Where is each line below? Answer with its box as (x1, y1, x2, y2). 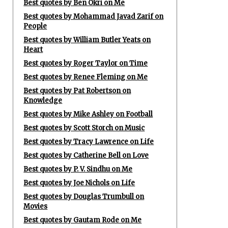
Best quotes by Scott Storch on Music (23, 124, 145, 132)
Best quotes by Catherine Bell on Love (23, 151, 149, 160)
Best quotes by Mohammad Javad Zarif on (23, 12, 164, 21)
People (23, 22, 47, 31)
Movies (23, 202, 48, 211)
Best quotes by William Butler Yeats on (23, 36, 151, 44)
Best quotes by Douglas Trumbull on (23, 192, 145, 201)
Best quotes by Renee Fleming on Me (23, 73, 148, 81)
